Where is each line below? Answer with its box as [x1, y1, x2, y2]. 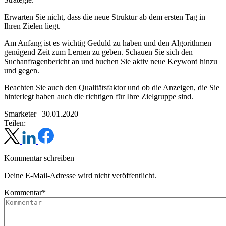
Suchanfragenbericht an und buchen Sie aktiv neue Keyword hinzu [4, 57, 217, 66]
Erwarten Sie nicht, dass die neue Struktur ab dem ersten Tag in [4, 13, 205, 22]
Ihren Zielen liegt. [4, 22, 61, 31]
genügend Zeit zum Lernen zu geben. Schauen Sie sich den [4, 48, 193, 57]
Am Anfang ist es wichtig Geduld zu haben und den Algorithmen [4, 39, 211, 48]
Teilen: [4, 119, 26, 128]
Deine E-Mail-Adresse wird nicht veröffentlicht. [4, 171, 156, 180]
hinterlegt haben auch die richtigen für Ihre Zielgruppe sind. [4, 92, 193, 101]
